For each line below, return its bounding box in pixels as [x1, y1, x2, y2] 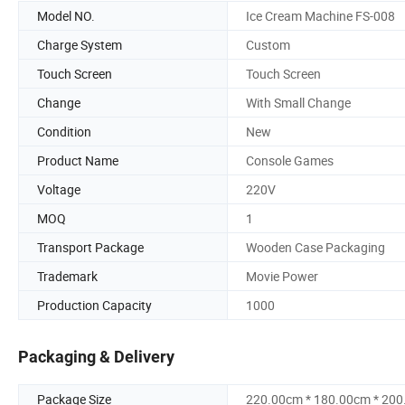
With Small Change [246, 93, 351, 111]
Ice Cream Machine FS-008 [246, 6, 395, 24]
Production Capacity [37, 296, 152, 314]
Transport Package [37, 238, 144, 256]
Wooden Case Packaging [246, 238, 385, 256]
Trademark [37, 267, 98, 285]
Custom [246, 35, 290, 53]
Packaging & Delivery [18, 347, 174, 367]
